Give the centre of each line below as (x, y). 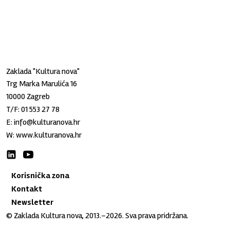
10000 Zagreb (28, 97)
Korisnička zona (41, 176)
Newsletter (33, 202)
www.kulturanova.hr (49, 135)
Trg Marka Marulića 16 (42, 84)
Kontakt (27, 189)
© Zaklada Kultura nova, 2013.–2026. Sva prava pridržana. (98, 216)
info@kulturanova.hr (47, 122)
